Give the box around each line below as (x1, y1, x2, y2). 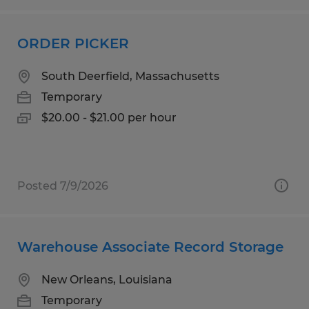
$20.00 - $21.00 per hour (41, 110, 177, 124)
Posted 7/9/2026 (17, 179, 108, 192)
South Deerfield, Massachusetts (41, 69, 219, 83)
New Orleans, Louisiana (41, 272, 172, 286)
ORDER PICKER (17, 34, 129, 52)
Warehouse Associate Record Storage (17, 238, 283, 255)
